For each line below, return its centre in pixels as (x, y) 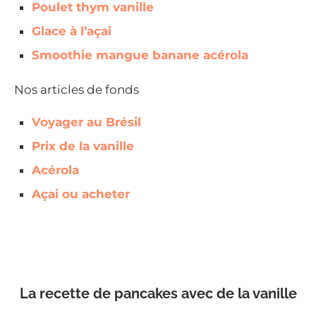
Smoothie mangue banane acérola (140, 55)
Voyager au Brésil (86, 122)
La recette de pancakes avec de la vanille (158, 293)
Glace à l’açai (72, 31)
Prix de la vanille (83, 146)
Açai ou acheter (81, 194)
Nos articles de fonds (77, 89)
